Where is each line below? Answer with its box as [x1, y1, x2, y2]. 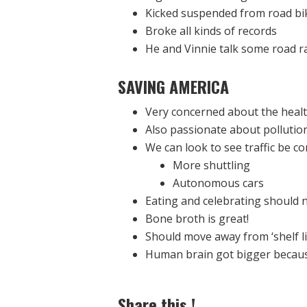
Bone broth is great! [145, 211, 249, 226]
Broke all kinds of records [145, 23, 277, 38]
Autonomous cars [173, 175, 264, 191]
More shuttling [173, 158, 250, 173]
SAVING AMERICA [118, 74, 229, 99]
